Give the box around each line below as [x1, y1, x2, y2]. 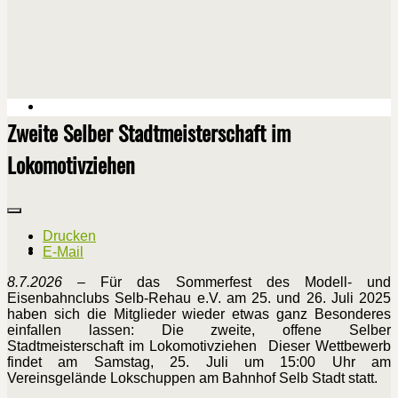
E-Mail [43, 244, 84, 260]
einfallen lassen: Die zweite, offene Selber [7, 322, 391, 338]
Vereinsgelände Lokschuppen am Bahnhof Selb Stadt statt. [7, 370, 378, 386]
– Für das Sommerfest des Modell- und [62, 275, 391, 291]
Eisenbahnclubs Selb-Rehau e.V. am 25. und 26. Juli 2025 [7, 291, 391, 306]
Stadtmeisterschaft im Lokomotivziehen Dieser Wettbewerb [7, 338, 391, 354]
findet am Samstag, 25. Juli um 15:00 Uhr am [7, 354, 391, 370]
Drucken [43, 228, 96, 244]
